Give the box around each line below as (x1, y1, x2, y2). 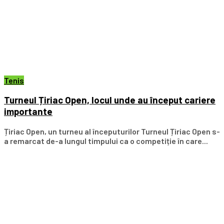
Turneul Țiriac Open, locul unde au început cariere (4, 94, 215, 106)
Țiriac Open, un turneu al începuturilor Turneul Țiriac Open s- (4, 126, 220, 136)
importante (4, 105, 52, 117)
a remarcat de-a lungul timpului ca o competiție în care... (4, 136, 208, 146)
